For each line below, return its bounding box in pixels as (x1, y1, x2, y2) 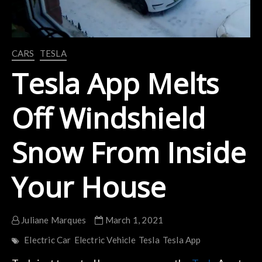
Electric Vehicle (74, 234, 136, 245)
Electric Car (24, 234, 71, 245)
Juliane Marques (19, 214, 87, 225)
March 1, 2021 (103, 214, 164, 225)
